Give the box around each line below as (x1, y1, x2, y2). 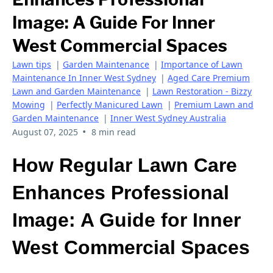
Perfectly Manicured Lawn (57, 99, 163, 110)
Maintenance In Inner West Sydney (12, 72, 156, 83)
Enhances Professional (12, 182, 229, 204)
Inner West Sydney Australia (110, 112, 226, 124)
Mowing (12, 99, 45, 110)
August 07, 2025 (12, 126, 78, 138)
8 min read (91, 126, 136, 138)
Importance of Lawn (161, 58, 243, 70)
